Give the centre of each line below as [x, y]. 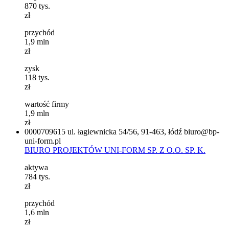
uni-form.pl [43, 141]
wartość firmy [47, 104]
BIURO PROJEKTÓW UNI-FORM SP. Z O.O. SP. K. [115, 150]
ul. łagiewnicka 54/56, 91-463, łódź [125, 131]
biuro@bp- [202, 131]
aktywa [36, 167]
